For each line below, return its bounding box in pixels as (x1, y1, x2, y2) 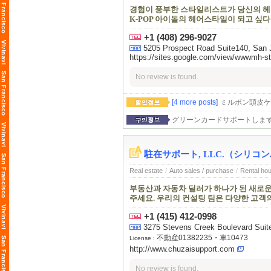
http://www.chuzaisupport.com (129, 244, 235, 254)
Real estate (129, 167, 163, 175)
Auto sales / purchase (169, 167, 233, 175)
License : (129, 235, 157, 242)
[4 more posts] (172, 98, 218, 106)
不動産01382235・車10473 (157, 233, 248, 243)
